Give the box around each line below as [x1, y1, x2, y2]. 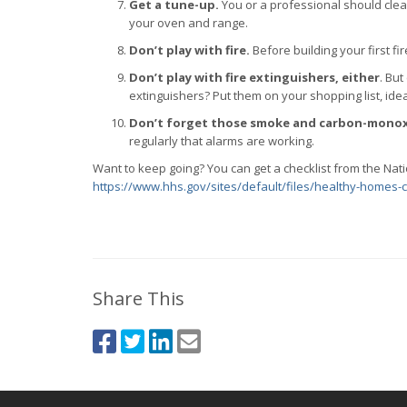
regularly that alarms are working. [129, 133, 314, 149]
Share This [93, 286, 184, 311]
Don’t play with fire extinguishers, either [129, 69, 380, 85]
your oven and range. [129, 15, 248, 31]
